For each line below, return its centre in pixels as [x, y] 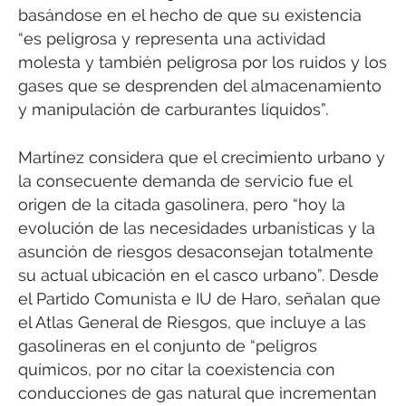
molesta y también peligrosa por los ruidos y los [203, 63]
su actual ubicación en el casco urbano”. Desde [198, 275]
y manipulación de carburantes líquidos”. [173, 110]
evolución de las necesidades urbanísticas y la [197, 227]
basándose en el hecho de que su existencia [190, 15]
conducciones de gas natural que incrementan [198, 392]
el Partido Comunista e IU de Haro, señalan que [199, 298]
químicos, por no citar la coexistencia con [177, 369]
